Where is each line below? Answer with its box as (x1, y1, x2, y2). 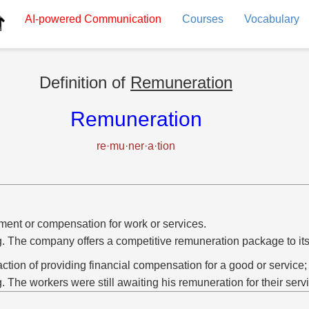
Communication (81, 13, 161, 25)
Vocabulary (243, 13, 299, 25)
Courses (181, 13, 223, 25)
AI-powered (24, 13, 81, 25)
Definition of (39, 73, 131, 92)
